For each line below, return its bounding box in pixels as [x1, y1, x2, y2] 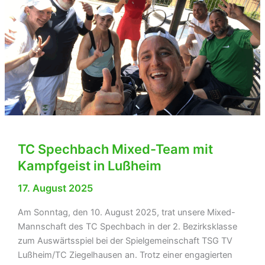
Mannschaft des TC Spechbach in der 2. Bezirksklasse [17, 221, 237, 232]
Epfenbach [17, 77, 62, 88]
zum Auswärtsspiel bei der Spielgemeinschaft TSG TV [17, 235, 232, 246]
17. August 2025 [17, 182, 93, 195]
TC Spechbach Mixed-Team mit [17, 141, 213, 157]
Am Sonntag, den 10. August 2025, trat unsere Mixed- [17, 206, 235, 218]
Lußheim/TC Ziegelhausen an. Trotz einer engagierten [17, 249, 232, 260]
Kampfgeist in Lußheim [17, 158, 161, 174]
